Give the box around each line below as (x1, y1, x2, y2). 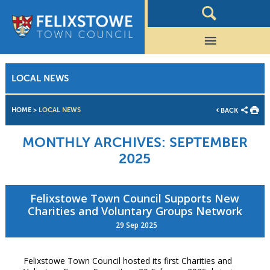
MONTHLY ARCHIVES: (22, 134, 166, 151)
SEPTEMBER (165, 134, 248, 151)
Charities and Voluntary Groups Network (27, 204, 242, 219)
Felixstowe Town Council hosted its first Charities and (23, 255, 232, 267)
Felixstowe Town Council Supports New (30, 191, 240, 206)
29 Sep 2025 (112, 220, 158, 231)
